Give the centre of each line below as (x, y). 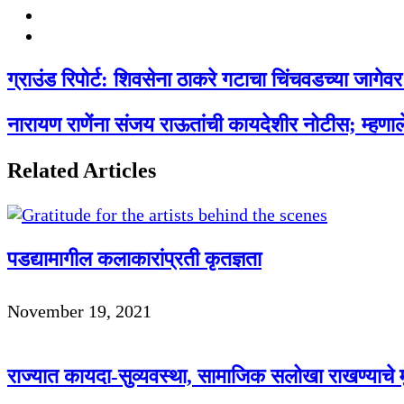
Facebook (78, 14)
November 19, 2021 (79, 312)
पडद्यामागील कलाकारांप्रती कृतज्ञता (134, 258)
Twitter (69, 35)
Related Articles (82, 171)
